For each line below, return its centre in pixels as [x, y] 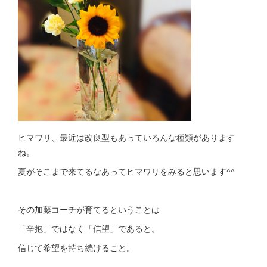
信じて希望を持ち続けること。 [76, 247]
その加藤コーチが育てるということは [89, 209]
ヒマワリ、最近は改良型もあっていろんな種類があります [126, 137]
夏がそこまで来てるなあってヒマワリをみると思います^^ [126, 171]
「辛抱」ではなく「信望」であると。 [89, 228]
